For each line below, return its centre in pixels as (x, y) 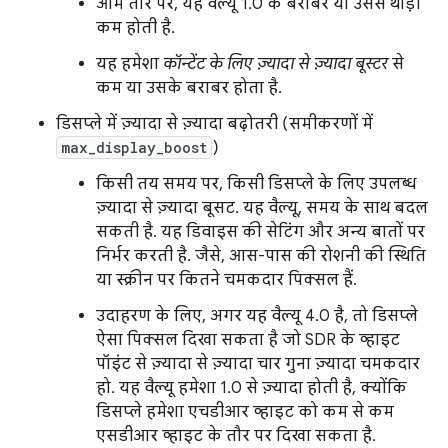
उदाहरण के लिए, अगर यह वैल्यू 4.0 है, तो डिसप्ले (257, 316)
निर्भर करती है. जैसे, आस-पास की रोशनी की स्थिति (261, 256)
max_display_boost (134, 148)
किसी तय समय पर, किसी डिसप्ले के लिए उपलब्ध (256, 184)
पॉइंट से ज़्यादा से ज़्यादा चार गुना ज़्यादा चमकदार (258, 364)
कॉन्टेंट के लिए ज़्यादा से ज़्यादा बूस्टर (275, 64)
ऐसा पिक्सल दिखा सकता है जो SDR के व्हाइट (248, 340)
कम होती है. (135, 28)
